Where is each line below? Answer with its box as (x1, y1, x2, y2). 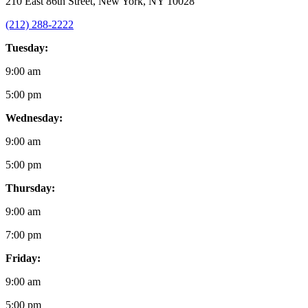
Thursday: (5, 181, 55, 194)
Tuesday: (5, 41, 48, 54)
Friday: (5, 252, 41, 264)
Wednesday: (5, 111, 63, 124)
